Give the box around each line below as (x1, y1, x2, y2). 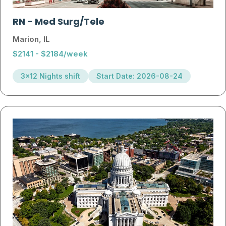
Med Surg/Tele (35, 15, 104, 31)
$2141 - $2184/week (13, 49, 88, 59)
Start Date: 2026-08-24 (96, 72, 183, 81)
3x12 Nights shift (21, 72, 80, 81)
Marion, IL (13, 34, 50, 44)
